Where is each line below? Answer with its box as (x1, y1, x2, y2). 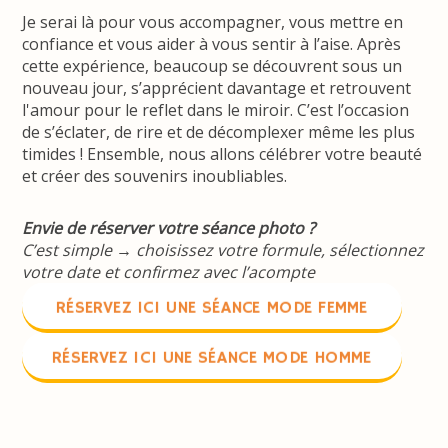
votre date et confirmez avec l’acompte (22, 261, 316, 284)
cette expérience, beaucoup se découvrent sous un (22, 55, 403, 78)
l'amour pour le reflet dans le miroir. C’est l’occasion (22, 99, 410, 122)
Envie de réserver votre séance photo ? (22, 217, 316, 240)
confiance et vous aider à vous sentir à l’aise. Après (22, 33, 402, 56)
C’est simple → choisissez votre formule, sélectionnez (22, 239, 425, 262)
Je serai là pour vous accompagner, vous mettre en (22, 11, 404, 34)
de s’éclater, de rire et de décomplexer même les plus (22, 121, 416, 144)
